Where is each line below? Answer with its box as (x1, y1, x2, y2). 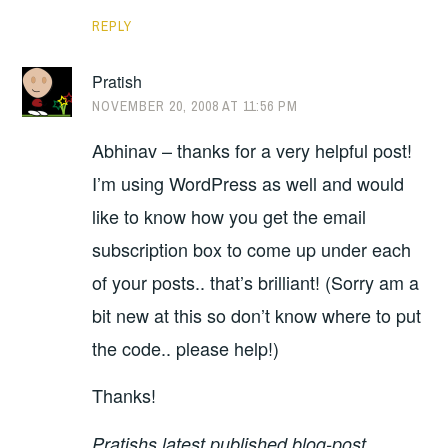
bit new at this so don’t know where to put (92, 301, 422, 328)
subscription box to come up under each (92, 235, 412, 262)
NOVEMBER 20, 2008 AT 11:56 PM (92, 97, 299, 116)
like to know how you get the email (92, 202, 367, 229)
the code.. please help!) (92, 334, 280, 361)
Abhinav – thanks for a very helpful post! (92, 136, 413, 163)
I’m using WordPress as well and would (92, 169, 405, 196)
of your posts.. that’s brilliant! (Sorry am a (92, 268, 420, 295)
